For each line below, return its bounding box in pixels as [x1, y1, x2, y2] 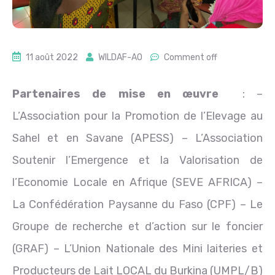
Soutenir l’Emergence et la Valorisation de [12, 153, 263, 168]
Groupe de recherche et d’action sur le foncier [12, 220, 263, 234]
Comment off [164, 52, 217, 63]
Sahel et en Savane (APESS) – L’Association [12, 131, 263, 145]
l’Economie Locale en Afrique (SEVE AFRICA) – [12, 176, 263, 190]
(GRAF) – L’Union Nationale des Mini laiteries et [12, 242, 263, 256]
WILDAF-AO [98, 52, 142, 63]
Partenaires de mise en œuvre [12, 87, 219, 101]
